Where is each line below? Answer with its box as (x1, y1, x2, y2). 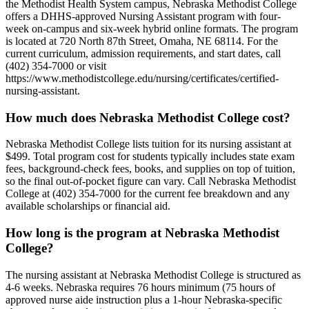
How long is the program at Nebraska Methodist (6, 226, 279, 240)
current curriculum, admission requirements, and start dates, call (6, 47, 281, 59)
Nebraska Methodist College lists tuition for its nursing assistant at (6, 138, 291, 150)
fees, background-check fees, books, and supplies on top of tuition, (6, 163, 295, 175)
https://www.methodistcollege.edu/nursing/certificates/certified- (6, 72, 279, 84)
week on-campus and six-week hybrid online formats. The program (6, 22, 298, 34)
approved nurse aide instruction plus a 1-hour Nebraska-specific (6, 293, 282, 306)
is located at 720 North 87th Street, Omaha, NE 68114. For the (6, 34, 278, 47)
